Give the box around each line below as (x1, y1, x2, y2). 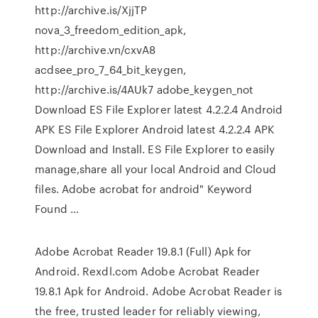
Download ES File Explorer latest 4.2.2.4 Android (35, 102, 283, 117)
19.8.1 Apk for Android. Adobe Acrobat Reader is (35, 283, 282, 299)
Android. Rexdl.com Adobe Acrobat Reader (35, 263, 261, 279)
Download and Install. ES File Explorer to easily (35, 141, 275, 157)
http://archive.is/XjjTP (35, 2, 148, 18)
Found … (35, 201, 79, 216)
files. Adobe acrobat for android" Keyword (35, 181, 253, 197)
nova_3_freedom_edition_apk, (35, 22, 186, 38)
